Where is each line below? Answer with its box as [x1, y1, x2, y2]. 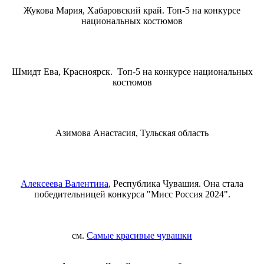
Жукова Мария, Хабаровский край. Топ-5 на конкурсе [24, 5, 240, 15]
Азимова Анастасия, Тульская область [55, 127, 209, 138]
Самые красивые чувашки [87, 230, 192, 240]
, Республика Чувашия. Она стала [108, 178, 243, 189]
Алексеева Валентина [21, 178, 108, 189]
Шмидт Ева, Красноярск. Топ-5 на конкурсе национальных [11, 66, 253, 77]
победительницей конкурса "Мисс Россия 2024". [34, 189, 230, 199]
